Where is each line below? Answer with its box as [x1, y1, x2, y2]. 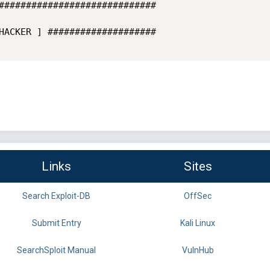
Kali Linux [180, 218, 215, 228]
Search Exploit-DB [22, 191, 90, 201]
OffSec [184, 191, 212, 201]
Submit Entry [31, 218, 81, 228]
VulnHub [181, 245, 214, 256]
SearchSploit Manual [17, 245, 96, 256]
